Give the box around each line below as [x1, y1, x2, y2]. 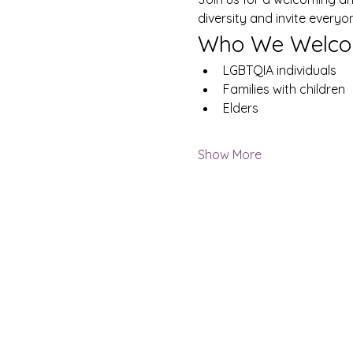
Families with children [222, 81, 345, 97]
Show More [197, 147, 262, 162]
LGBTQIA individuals [222, 62, 336, 78]
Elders [222, 100, 258, 116]
